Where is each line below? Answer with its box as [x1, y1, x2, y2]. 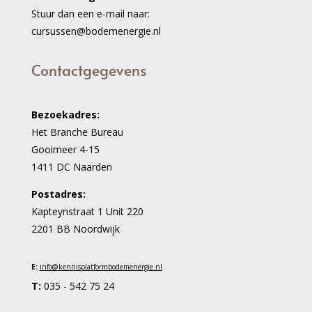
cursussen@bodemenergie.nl [31, 24, 161, 38]
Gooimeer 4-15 [31, 142, 100, 156]
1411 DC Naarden [31, 159, 112, 173]
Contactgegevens [31, 59, 146, 80]
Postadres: [31, 187, 86, 201]
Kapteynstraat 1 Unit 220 [31, 204, 143, 218]
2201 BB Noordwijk [31, 221, 120, 235]
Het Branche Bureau [31, 125, 123, 139]
